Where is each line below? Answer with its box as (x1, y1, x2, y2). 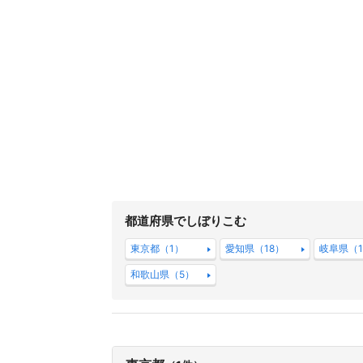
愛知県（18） (224, 242, 284, 254)
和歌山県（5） (130, 268, 194, 280)
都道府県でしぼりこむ (125, 213, 246, 228)
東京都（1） (130, 242, 184, 254)
